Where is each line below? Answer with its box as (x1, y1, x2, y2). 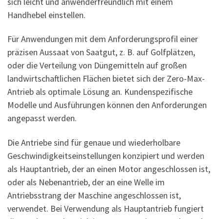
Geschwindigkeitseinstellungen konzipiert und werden (7, 150, 204, 161)
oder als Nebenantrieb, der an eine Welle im (7, 176, 165, 188)
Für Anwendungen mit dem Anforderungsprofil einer (7, 33, 198, 45)
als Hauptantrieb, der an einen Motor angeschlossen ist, (7, 163, 210, 175)
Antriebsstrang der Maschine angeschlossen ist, (7, 189, 181, 201)
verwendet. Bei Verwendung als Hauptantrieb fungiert (7, 202, 204, 214)
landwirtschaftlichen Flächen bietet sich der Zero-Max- (7, 73, 205, 85)
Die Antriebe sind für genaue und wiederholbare (7, 136, 180, 148)
